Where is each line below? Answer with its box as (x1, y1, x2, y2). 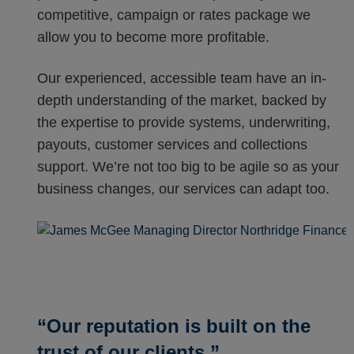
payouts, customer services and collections (37, 137, 308, 153)
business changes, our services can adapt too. (37, 181, 330, 198)
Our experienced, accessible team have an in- (37, 70, 327, 87)
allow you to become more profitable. (37, 29, 270, 46)
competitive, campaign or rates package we (37, 7, 311, 24)
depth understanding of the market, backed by (37, 92, 327, 109)
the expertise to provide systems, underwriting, (37, 115, 331, 131)
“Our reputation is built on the (37, 315, 311, 337)
